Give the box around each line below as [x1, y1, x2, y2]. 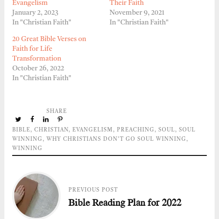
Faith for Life [12, 45, 52, 52]
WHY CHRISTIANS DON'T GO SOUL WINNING [46, 136, 186, 142]
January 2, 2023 [12, 9, 58, 16]
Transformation [12, 55, 61, 62]
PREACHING [116, 127, 154, 133]
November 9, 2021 [109, 9, 164, 16]
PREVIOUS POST [68, 187, 118, 193]
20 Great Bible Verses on [12, 35, 86, 43]
